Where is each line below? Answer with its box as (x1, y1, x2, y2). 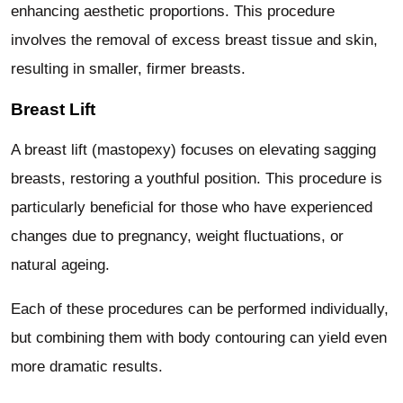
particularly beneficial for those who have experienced (11, 199, 372, 217)
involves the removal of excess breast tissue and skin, (11, 31, 378, 49)
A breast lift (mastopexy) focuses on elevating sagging (11, 141, 376, 159)
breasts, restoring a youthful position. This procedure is (11, 170, 382, 188)
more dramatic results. (11, 358, 163, 376)
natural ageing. (11, 256, 110, 274)
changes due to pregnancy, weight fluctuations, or (11, 228, 344, 246)
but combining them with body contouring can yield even (11, 329, 387, 347)
